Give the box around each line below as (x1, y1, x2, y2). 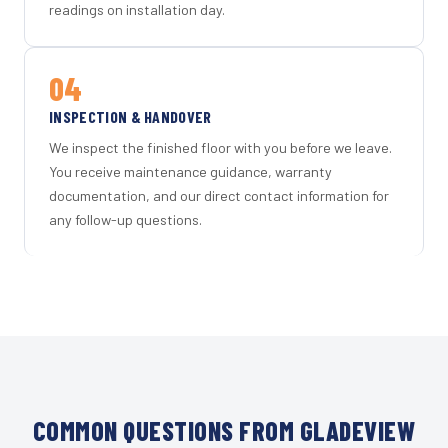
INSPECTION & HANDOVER (49, 107, 212, 127)
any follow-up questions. (49, 210, 202, 228)
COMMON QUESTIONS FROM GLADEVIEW (32, 414, 416, 446)
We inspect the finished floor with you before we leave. (49, 138, 392, 156)
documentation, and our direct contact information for (49, 186, 389, 204)
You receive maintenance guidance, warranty (49, 162, 332, 180)
